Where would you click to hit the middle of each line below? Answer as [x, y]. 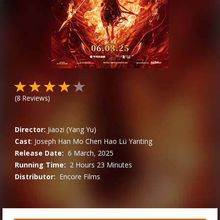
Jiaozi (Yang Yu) [72, 129]
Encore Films [80, 177]
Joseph [45, 141]
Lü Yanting [136, 141]
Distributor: [35, 177]
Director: [30, 129]
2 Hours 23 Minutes [101, 165]
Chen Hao [101, 141]
